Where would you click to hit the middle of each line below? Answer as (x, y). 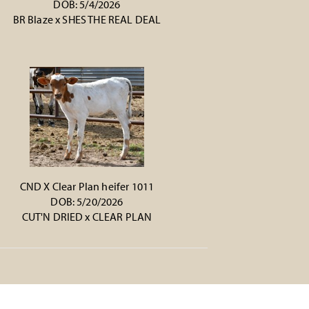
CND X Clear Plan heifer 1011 (87, 186)
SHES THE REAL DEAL (112, 19)
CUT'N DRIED (52, 217)
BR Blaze (33, 19)
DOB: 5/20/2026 (87, 201)
